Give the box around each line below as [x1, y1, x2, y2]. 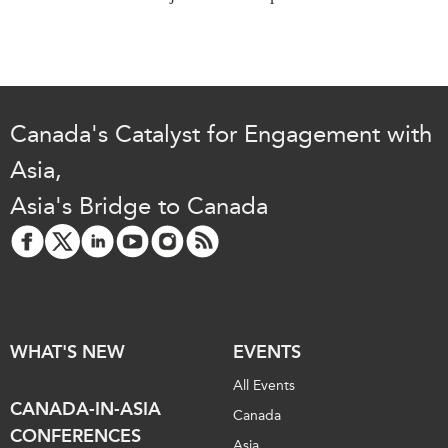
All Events [233, 376, 295, 394]
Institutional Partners [30, 19, 159, 37]
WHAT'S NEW [10, 340, 125, 363]
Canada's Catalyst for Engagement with [10, 119, 432, 148]
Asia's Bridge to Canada [10, 191, 268, 220]
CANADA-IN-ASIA [10, 397, 161, 420]
